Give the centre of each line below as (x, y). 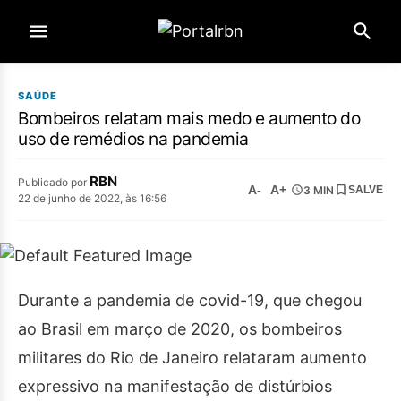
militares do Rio (76, 358)
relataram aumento (293, 358)
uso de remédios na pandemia (133, 139)
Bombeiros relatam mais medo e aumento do (189, 118)
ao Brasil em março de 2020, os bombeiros (180, 329)
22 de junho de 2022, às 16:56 (92, 198)
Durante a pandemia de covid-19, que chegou (190, 300)
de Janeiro (176, 358)
